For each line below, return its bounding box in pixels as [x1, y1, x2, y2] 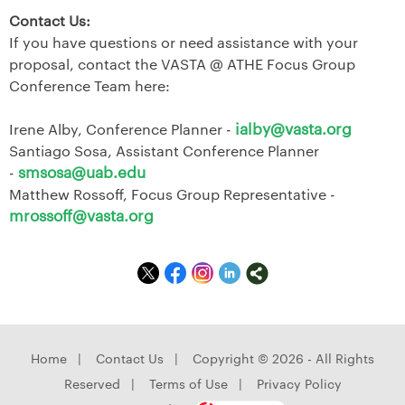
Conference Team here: [9, 76, 174, 96]
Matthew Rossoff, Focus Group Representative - [9, 184, 335, 204]
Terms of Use [148, 374, 228, 393]
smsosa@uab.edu [18, 160, 146, 183]
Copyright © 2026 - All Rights [193, 349, 374, 368]
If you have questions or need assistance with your [9, 33, 358, 52]
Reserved [63, 374, 120, 393]
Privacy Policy [256, 374, 342, 393]
